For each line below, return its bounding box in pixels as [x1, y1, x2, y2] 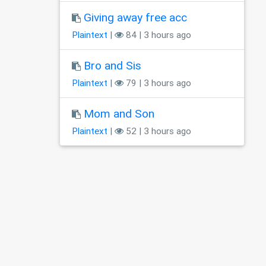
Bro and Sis [84, 58, 141, 73]
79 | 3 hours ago [123, 77, 191, 89]
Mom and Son [84, 106, 154, 121]
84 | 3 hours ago [123, 29, 191, 41]
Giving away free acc [84, 10, 187, 25]
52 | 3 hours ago [123, 125, 191, 137]
